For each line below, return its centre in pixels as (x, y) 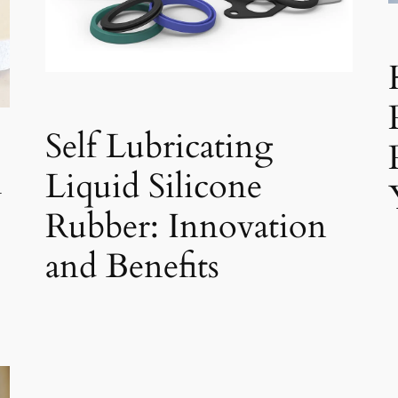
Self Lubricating (159, 147)
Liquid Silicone (153, 187)
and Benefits (132, 267)
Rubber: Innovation (186, 227)
